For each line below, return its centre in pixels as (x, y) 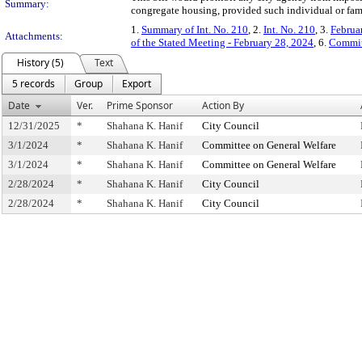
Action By (223, 105)
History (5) (40, 63)
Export (137, 84)
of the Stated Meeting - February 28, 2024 (222, 42)
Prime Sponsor (140, 105)
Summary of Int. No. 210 (195, 29)
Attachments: (34, 36)
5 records (34, 84)
